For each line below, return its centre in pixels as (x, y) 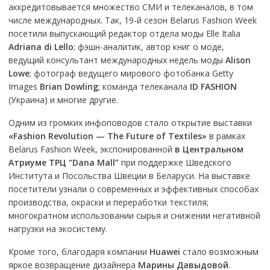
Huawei (165, 252)
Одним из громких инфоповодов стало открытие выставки (130, 123)
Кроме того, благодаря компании (79, 252)
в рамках (226, 136)
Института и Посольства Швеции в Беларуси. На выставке (129, 176)
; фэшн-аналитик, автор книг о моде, (149, 47)
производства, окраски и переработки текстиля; (108, 202)
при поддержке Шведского (175, 162)
